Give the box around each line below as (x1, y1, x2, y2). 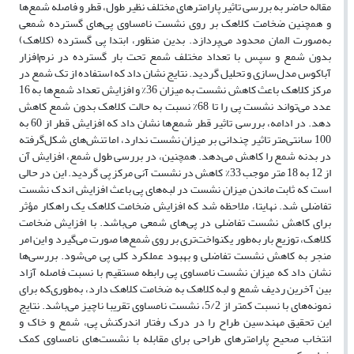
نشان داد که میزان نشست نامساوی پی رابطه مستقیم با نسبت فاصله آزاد (19, 262, 331, 284)
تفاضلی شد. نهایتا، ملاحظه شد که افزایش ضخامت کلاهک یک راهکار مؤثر (19, 195, 331, 217)
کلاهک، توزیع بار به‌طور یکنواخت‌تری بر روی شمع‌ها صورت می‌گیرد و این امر (19, 228, 331, 250)
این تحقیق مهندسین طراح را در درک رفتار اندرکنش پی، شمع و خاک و (19, 311, 331, 333)
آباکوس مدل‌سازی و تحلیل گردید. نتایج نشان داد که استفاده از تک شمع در (19, 62, 331, 85)
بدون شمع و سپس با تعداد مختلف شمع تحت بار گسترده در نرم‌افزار (19, 46, 331, 68)
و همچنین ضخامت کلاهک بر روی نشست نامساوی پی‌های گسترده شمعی (19, 13, 331, 35)
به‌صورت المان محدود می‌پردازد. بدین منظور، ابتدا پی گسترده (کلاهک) (19, 29, 331, 51)
